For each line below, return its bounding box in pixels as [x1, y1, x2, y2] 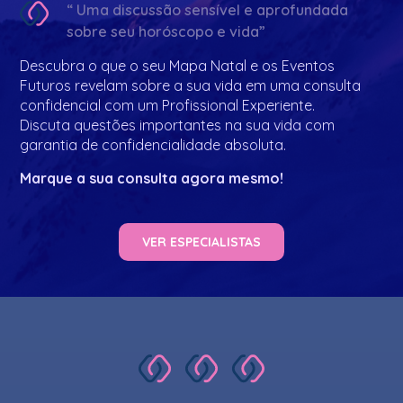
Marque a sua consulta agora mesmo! [20, 168, 284, 187]
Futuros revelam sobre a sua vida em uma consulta [20, 76, 362, 95]
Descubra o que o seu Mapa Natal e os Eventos [20, 57, 336, 76]
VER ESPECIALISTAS [142, 234, 261, 251]
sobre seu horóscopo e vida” [67, 22, 266, 41]
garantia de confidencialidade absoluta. [20, 136, 291, 155]
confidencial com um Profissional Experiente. [20, 96, 319, 115]
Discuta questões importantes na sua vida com [20, 116, 336, 135]
